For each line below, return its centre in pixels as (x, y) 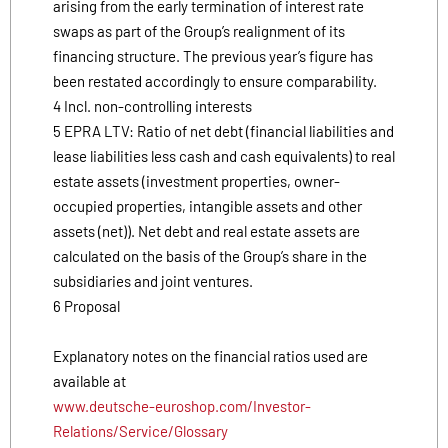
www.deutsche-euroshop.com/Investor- (182, 405)
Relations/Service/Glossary (140, 430)
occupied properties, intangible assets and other (207, 205)
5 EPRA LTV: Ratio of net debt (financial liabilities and (223, 130)
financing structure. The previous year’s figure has (213, 55)
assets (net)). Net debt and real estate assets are (206, 230)
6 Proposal (86, 305)
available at (89, 380)
